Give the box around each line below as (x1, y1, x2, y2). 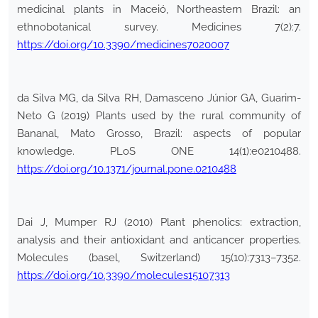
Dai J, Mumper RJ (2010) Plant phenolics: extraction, (17, 216, 301, 229)
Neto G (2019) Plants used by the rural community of (17, 109, 301, 123)
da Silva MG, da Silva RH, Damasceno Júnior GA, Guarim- (17, 92, 301, 105)
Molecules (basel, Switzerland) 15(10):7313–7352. (17, 251, 301, 265)
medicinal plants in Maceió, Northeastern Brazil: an (17, 3, 301, 16)
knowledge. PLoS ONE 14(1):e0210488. (17, 145, 301, 158)
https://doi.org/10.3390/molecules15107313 (17, 269, 230, 283)
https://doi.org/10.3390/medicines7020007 (17, 38, 229, 52)
